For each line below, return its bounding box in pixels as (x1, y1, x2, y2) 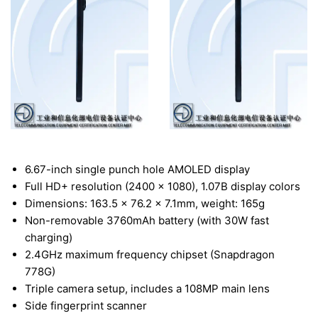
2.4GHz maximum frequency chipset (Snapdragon (25, 248, 275, 262)
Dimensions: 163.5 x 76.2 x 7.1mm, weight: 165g (25, 197, 265, 211)
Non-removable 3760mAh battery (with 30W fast (25, 214, 269, 228)
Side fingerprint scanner (25, 299, 147, 313)
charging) (25, 231, 72, 245)
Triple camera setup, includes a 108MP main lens (25, 282, 270, 296)
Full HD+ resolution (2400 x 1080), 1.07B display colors (25, 180, 300, 194)
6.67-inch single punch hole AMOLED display (25, 163, 250, 177)
